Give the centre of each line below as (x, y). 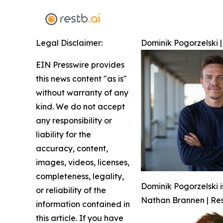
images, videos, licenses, (83, 162)
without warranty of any (82, 92)
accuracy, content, (72, 148)
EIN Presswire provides (80, 64)
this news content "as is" (81, 78)
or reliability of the (71, 190)
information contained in (83, 204)
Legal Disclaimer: (69, 43)
